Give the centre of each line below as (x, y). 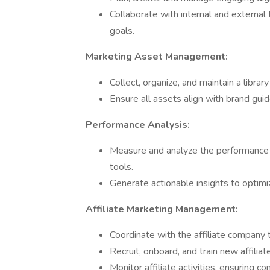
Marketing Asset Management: (157, 57)
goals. (122, 31)
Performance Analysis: (138, 125)
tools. (121, 167)
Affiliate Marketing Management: (162, 209)
